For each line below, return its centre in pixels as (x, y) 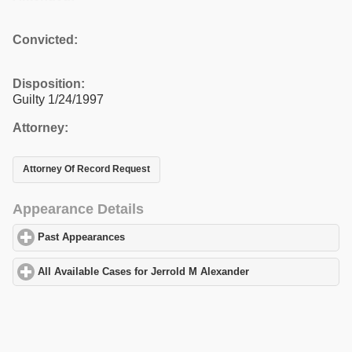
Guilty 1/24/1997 (58, 99)
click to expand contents (185, 238)
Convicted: (45, 39)
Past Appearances (82, 238)
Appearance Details (78, 209)
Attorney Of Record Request (86, 169)
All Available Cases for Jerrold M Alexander (144, 271)
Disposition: (49, 83)
